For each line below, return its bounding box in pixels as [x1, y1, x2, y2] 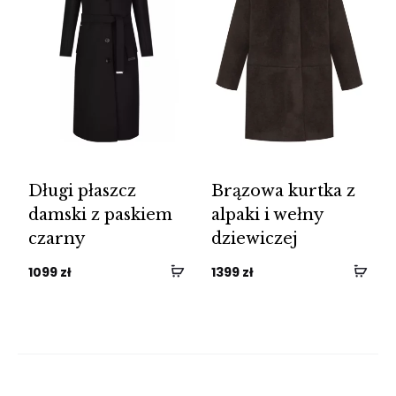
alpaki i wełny [211, 204, 323, 225]
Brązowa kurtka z [211, 180, 355, 201]
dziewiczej [211, 228, 298, 248]
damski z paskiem [28, 204, 173, 225]
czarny [28, 228, 86, 248]
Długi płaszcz [28, 180, 137, 201]
